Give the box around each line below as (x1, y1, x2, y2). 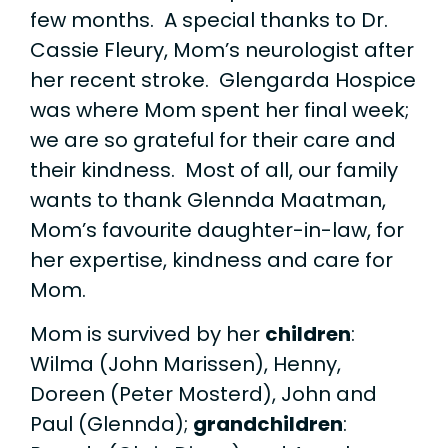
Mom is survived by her (30, 320, 265, 349)
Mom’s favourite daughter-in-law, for (30, 215, 404, 244)
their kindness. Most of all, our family (30, 155, 398, 184)
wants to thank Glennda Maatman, (30, 185, 386, 214)
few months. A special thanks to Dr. (30, 5, 388, 34)
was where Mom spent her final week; (30, 95, 409, 124)
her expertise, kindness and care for (30, 245, 393, 274)
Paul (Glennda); (30, 410, 193, 439)
